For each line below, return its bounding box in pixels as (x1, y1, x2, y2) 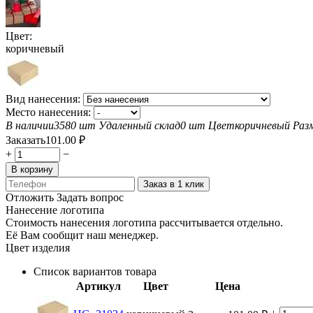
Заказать (6, 133, 45, 146)
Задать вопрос (57, 191, 124, 203)
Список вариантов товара (34, 265, 156, 277)
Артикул (76, 279, 121, 292)
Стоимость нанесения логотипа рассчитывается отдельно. (6, 216, 283, 228)
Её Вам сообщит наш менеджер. (6, 228, 159, 241)
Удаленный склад (99, 119, 180, 131)
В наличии (6, 119, 54, 131)
